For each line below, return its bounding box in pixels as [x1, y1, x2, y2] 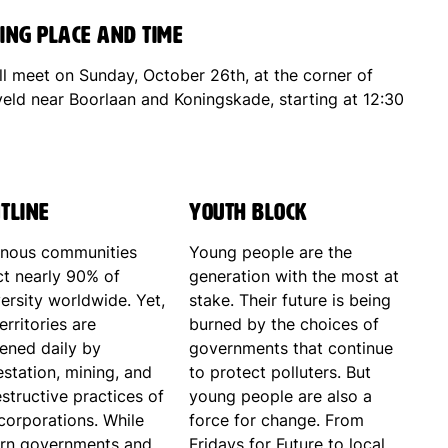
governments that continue [189, 338, 394, 359]
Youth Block [189, 199, 308, 226]
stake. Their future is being [189, 290, 392, 311]
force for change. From [189, 410, 365, 431]
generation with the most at [189, 266, 400, 287]
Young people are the [189, 242, 353, 263]
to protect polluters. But [189, 362, 372, 383]
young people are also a [189, 386, 373, 407]
